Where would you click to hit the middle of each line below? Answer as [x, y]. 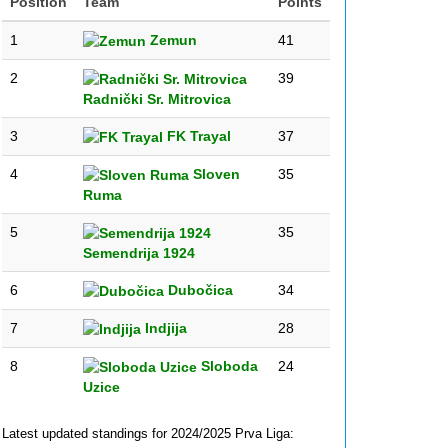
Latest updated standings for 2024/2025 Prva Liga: [148, 433]
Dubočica [198, 290]
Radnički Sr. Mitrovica [157, 99]
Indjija [164, 328]
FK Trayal [197, 136]
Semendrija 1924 [139, 253]
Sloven [214, 174]
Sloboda [227, 366]
